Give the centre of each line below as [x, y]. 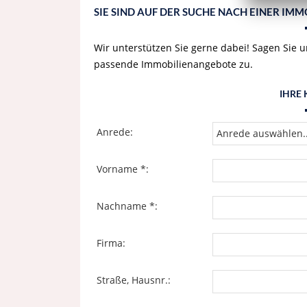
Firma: [111, 243]
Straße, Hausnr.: [134, 280]
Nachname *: [127, 206]
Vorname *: [123, 169]
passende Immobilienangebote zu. [175, 64]
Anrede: [115, 132]
